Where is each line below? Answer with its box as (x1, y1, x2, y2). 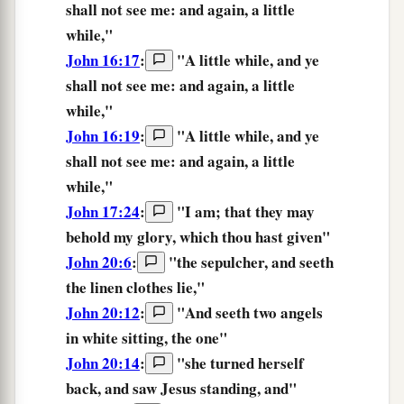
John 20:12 (66, 301, 140, 325)
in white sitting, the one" (66, 326, 227, 350)
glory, (137, 225, 176, 249)
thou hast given (222, 225, 322, 249)
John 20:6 (66, 251, 132, 274)
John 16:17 (66, 49, 140, 72)
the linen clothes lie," (66, 276, 205, 299)
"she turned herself (173, 352, 304, 375)
